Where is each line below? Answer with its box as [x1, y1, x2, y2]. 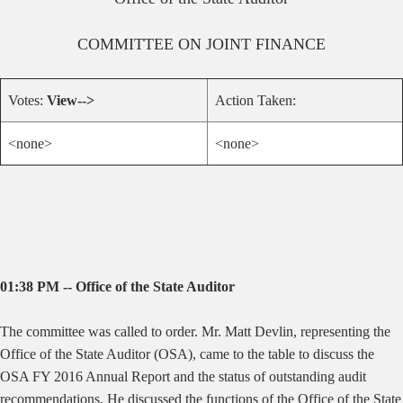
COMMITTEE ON [77, 35, 201, 53]
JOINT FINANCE [206, 35, 326, 53]
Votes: [8, 93, 47, 108]
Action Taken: [215, 93, 296, 108]
